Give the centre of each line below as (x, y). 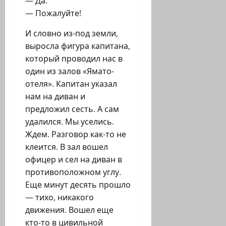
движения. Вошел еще (69, 210)
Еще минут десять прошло (78, 185)
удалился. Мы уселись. (70, 122)
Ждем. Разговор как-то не (76, 134)
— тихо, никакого (60, 197)
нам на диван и (55, 97)
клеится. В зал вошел (67, 147)
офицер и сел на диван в (74, 160)
